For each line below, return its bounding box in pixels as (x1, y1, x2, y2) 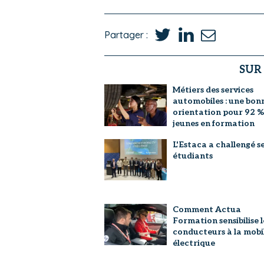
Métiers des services (172, 85, 253, 95)
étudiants (172, 150, 213, 161)
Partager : (104, 28, 148, 41)
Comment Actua (172, 204, 241, 214)
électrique (172, 237, 215, 248)
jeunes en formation (172, 118, 255, 129)
